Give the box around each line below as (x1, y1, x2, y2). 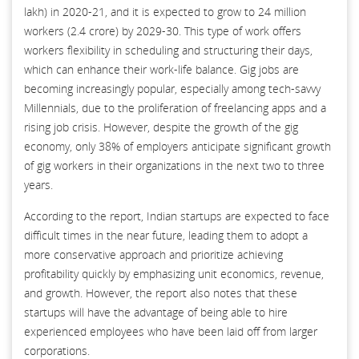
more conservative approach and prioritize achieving (24, 246, 283, 262)
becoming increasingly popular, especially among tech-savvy (24, 80, 321, 96)
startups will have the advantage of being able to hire (24, 304, 288, 320)
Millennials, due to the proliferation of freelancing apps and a (24, 99, 326, 115)
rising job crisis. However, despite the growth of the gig (24, 119, 298, 135)
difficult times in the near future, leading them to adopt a (24, 227, 308, 243)
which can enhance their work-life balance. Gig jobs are (24, 61, 299, 77)
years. (24, 176, 53, 192)
